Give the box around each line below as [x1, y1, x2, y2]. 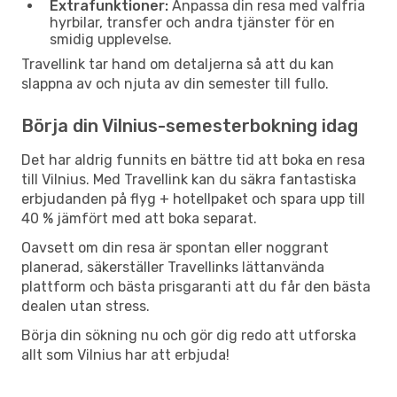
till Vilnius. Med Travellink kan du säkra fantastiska [21, 170, 356, 188]
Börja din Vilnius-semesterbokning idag [21, 114, 358, 136]
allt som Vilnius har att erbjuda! [21, 346, 230, 363]
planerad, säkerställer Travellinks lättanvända [21, 258, 324, 276]
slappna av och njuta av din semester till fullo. [21, 74, 329, 92]
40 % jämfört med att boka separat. [21, 209, 257, 227]
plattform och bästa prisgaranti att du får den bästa [21, 277, 370, 295]
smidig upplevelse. [50, 30, 172, 48]
